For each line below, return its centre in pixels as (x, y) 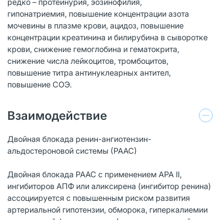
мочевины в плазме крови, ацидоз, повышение (96, 25)
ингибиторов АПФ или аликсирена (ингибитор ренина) (109, 186)
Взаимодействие (57, 115)
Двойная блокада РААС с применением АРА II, (95, 174)
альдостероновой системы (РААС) (72, 151)
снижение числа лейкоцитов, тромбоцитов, (88, 61)
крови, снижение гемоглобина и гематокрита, (93, 49)
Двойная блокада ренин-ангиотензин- (79, 139)
